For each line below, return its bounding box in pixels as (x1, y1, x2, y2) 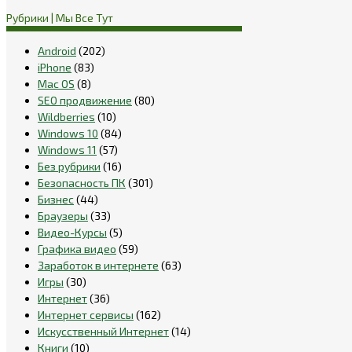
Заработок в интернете (38, 258, 159, 272)
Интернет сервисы (38, 307, 134, 321)
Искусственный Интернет (38, 324, 169, 338)
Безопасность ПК (38, 175, 126, 189)
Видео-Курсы (38, 225, 107, 239)
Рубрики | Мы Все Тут (6, 10, 113, 24)
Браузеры (38, 208, 88, 222)
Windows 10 (38, 126, 98, 140)
